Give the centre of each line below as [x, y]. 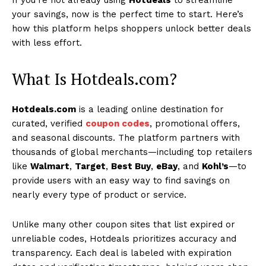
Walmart [50, 166]
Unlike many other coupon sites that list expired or [123, 224]
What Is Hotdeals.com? [94, 79]
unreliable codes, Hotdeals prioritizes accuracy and [124, 238]
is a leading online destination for [150, 109]
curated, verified [49, 123]
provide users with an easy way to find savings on [121, 180]
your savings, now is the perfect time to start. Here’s [128, 14]
